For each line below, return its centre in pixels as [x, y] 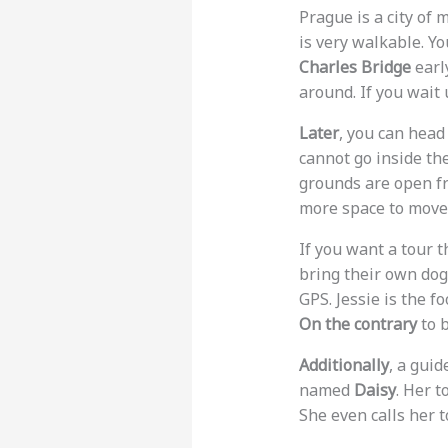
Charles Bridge [354, 67]
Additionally [343, 365]
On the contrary [357, 324]
